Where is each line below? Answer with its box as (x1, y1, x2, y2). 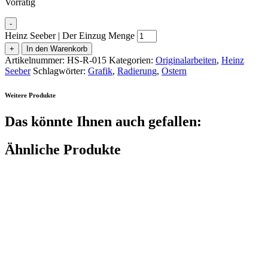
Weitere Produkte (5, 91, 56, 99)
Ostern (162, 65, 187, 76)
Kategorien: (109, 54, 153, 65)
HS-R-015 (67, 54, 106, 65)
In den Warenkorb (26, 44, 87, 53)
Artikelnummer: (5, 54, 65, 65)
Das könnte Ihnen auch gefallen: (5, 113, 202, 129)
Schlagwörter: (33, 65, 86, 76)
